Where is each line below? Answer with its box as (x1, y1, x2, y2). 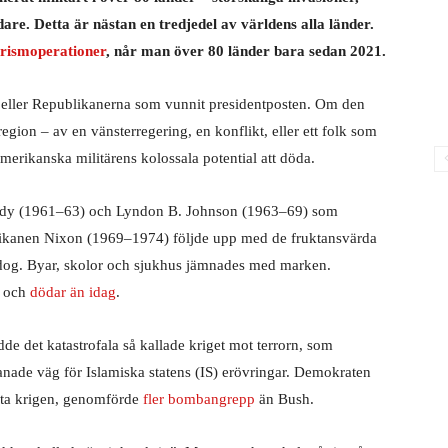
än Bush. (255, 391, 318, 407)
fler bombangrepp (143, 391, 255, 407)
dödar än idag (30, 284, 116, 300)
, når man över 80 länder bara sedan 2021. (106, 43, 386, 59)
